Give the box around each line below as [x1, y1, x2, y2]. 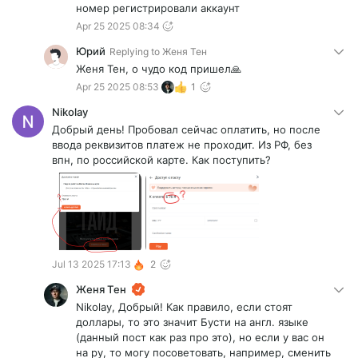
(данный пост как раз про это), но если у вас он [76, 331, 324, 344]
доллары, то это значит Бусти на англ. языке [76, 316, 308, 329]
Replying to [109, 46, 160, 58]
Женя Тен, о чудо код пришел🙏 [76, 62, 241, 76]
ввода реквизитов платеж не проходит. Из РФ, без [52, 138, 312, 152]
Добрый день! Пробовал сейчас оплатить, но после [52, 123, 320, 137]
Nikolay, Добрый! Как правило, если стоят [76, 300, 292, 314]
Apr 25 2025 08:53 [76, 81, 159, 93]
